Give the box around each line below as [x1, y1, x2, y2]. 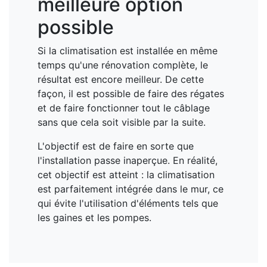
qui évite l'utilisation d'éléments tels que [38, 197, 218, 209]
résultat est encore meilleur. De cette [38, 73, 204, 85]
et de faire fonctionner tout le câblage [38, 101, 210, 114]
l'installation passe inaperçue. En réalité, [38, 154, 218, 166]
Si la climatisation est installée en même [38, 44, 218, 57]
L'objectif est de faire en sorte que [38, 139, 194, 152]
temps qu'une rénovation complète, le [38, 58, 208, 71]
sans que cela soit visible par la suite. [38, 116, 206, 128]
